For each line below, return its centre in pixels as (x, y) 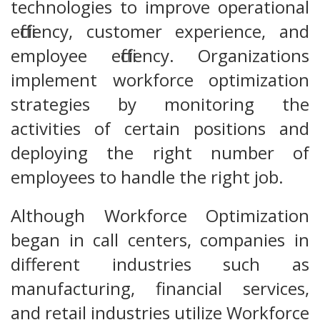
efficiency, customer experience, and (160, 31)
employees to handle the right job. (147, 177)
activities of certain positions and (160, 129)
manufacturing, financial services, (160, 289)
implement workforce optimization (160, 80)
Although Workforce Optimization (160, 216)
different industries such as (160, 264)
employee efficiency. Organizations (160, 56)
